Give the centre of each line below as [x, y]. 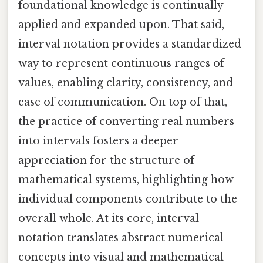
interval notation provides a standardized [130, 44]
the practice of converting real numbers [126, 121]
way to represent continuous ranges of [121, 63]
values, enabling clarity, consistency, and [126, 82]
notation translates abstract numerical [121, 237]
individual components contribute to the [128, 199]
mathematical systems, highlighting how [126, 179]
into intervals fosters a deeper [98, 141]
